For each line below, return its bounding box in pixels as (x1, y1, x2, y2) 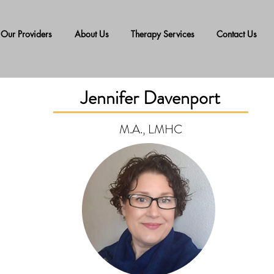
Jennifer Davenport (81, 85, 220, 111)
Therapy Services (131, 28, 194, 40)
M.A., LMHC (119, 120, 182, 138)
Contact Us (217, 28, 257, 40)
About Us (74, 28, 109, 40)
